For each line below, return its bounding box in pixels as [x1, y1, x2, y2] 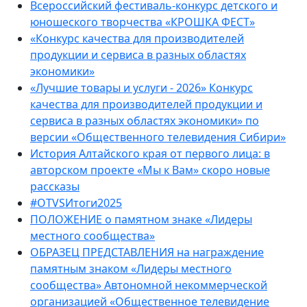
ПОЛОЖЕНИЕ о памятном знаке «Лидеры [30, 212, 252, 227]
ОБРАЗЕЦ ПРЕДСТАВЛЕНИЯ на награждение [30, 245, 264, 260]
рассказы [30, 179, 79, 194]
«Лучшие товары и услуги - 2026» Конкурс [30, 80, 253, 95]
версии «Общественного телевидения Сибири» [30, 130, 286, 145]
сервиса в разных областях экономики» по [30, 113, 259, 128]
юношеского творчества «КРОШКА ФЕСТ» [30, 14, 255, 29]
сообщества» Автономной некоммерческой [30, 278, 267, 293]
